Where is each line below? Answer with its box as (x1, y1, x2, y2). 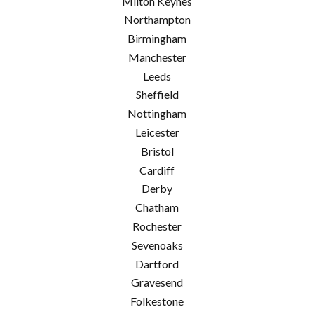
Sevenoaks (131, 238, 183, 252)
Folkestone (130, 294, 184, 308)
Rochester (132, 219, 182, 233)
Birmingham (128, 32, 186, 46)
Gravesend (131, 275, 183, 289)
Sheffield (135, 88, 179, 102)
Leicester (135, 125, 179, 139)
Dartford (135, 257, 179, 271)
